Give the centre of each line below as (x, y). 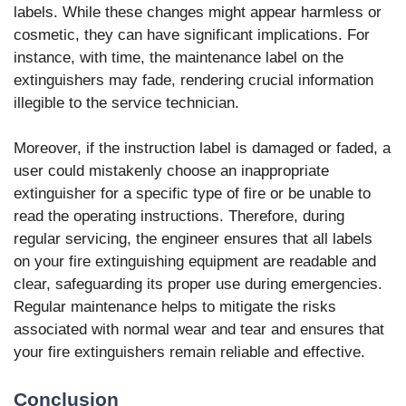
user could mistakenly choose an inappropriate (171, 171)
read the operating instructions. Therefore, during (179, 217)
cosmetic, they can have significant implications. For (192, 34)
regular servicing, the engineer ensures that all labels (193, 239)
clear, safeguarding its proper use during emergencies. (198, 285)
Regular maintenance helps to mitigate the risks (175, 307)
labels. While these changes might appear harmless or (198, 12)
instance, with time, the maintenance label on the (179, 57)
